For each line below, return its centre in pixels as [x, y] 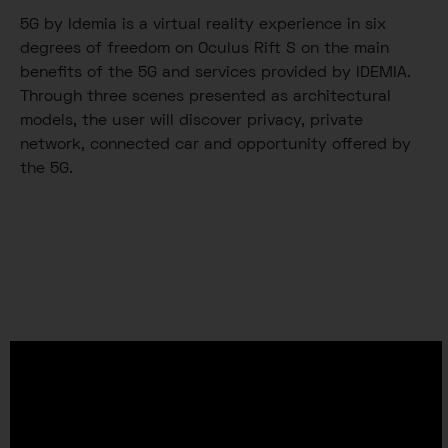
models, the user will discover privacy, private [191, 120]
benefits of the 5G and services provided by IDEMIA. [215, 72]
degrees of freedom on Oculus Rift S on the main [204, 48]
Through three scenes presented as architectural [205, 96]
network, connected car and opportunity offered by [215, 144]
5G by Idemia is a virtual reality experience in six [203, 24]
